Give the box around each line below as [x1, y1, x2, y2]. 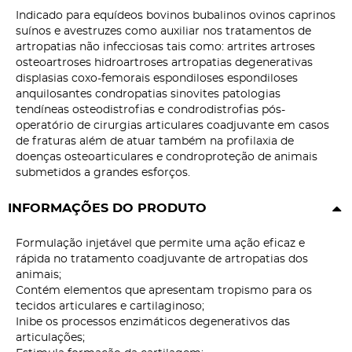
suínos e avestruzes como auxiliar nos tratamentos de [16, 26, 311, 38]
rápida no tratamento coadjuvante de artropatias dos [16, 254, 308, 266]
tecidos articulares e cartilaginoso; [16, 301, 204, 313]
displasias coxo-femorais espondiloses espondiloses [16, 73, 298, 85]
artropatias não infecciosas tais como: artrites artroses [16, 42, 315, 53]
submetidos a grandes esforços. [16, 167, 190, 179]
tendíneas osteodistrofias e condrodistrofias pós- [16, 104, 285, 116]
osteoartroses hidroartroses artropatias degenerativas [16, 57, 313, 69]
